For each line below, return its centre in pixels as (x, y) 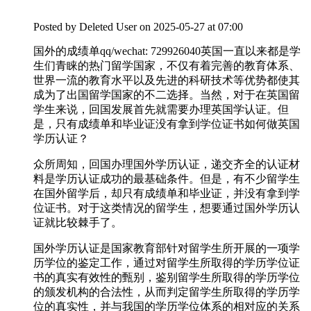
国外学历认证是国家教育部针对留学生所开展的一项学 (167, 249)
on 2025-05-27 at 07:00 (191, 27)
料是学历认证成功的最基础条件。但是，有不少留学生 (167, 179)
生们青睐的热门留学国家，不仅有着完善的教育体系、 (167, 66)
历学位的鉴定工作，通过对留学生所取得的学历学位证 (167, 263)
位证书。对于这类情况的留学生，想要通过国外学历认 (167, 208)
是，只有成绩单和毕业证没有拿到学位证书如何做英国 (167, 124)
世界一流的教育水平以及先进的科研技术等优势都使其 (167, 81)
